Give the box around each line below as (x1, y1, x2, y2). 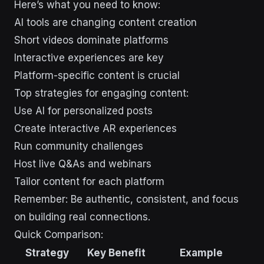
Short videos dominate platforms (14, 34, 169, 47)
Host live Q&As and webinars (14, 158, 151, 170)
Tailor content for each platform (14, 176, 164, 188)
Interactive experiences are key (14, 52, 164, 64)
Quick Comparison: (14, 229, 103, 241)
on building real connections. (14, 211, 150, 223)
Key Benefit (87, 247, 146, 259)
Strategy (25, 247, 69, 259)
